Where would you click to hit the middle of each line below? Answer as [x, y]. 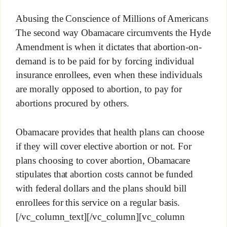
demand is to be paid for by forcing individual [105, 61]
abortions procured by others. [72, 103]
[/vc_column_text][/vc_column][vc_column [100, 216]
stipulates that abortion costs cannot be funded [104, 174]
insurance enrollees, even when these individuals [109, 75]
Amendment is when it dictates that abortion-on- [109, 47]
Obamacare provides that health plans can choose [110, 132]
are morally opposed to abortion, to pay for [99, 89]
